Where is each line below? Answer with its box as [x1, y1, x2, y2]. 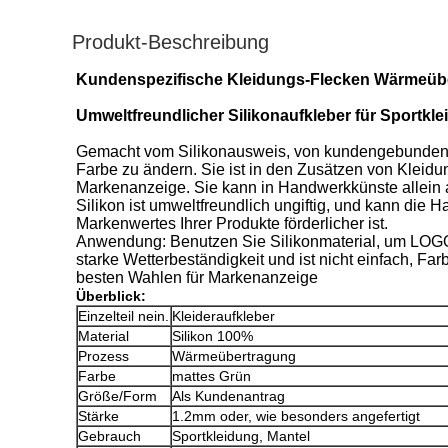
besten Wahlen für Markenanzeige [76, 269, 318, 286]
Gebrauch [78, 428, 141, 444]
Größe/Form [78, 388, 157, 404]
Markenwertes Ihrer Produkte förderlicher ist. [76, 215, 388, 232]
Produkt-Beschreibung [72, 31, 269, 53]
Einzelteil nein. [78, 308, 169, 324]
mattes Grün [172, 368, 251, 384]
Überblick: [76, 288, 146, 304]
